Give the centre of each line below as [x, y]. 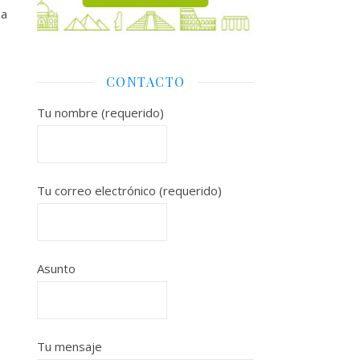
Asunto [56, 268]
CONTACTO [145, 81]
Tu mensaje [70, 346]
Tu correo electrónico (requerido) [129, 190]
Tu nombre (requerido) [100, 112]
